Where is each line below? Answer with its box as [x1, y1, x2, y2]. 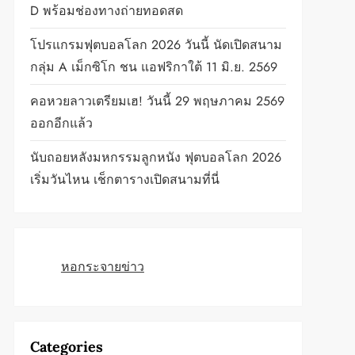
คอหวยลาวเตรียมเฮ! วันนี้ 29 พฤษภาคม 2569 [29, 92, 284, 110]
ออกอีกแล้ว [29, 114, 93, 132]
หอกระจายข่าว [60, 258, 144, 276]
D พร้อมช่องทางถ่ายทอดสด [29, 2, 183, 20]
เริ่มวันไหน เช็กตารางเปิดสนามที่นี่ [29, 170, 219, 189]
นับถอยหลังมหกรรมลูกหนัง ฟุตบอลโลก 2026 [29, 148, 281, 166]
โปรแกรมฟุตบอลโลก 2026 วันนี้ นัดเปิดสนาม [29, 36, 282, 54]
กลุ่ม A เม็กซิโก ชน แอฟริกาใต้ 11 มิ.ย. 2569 [29, 58, 277, 76]
